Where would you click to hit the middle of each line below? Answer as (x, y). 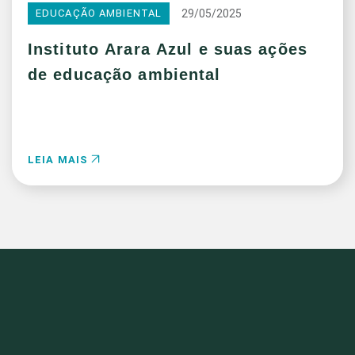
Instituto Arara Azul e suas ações (168, 50)
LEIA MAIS (60, 160)
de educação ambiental (124, 75)
